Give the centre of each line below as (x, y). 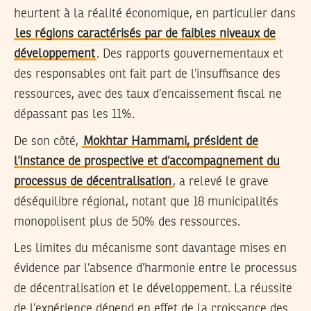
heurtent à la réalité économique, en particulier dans (155, 14)
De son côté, (48, 141)
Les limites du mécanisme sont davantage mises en (150, 249)
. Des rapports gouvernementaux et (190, 54)
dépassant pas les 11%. (74, 115)
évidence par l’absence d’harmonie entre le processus (155, 269)
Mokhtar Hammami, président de (171, 141)
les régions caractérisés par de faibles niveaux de (145, 34)
